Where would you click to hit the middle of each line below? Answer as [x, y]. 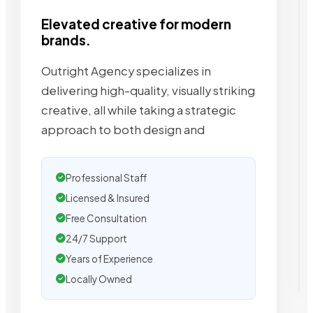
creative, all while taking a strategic [139, 110]
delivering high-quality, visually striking [148, 90]
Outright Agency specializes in [126, 71]
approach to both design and [123, 129]
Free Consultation [106, 218]
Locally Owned [99, 279]
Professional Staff [106, 177]
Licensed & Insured [108, 198]
